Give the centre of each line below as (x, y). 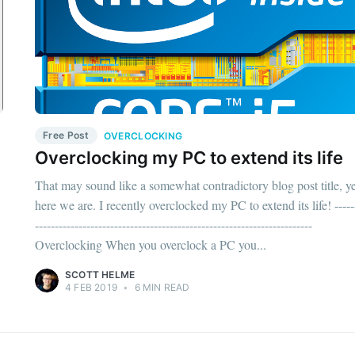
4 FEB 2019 (91, 287)
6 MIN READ (161, 287)
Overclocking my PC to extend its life (189, 158)
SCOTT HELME (100, 274)
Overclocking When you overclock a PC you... (151, 244)
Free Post (66, 135)
